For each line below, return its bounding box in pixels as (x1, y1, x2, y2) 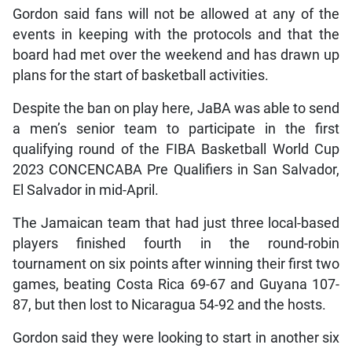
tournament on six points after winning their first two (12, 256, 340, 273)
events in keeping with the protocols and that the (12, 27, 340, 43)
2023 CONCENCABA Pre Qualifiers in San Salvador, (12, 162, 340, 178)
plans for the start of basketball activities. (12, 68, 269, 84)
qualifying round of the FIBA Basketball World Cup (12, 141, 340, 158)
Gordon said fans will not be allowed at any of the (12, 6, 340, 23)
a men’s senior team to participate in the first (12, 121, 340, 137)
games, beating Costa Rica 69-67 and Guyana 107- (12, 277, 340, 293)
